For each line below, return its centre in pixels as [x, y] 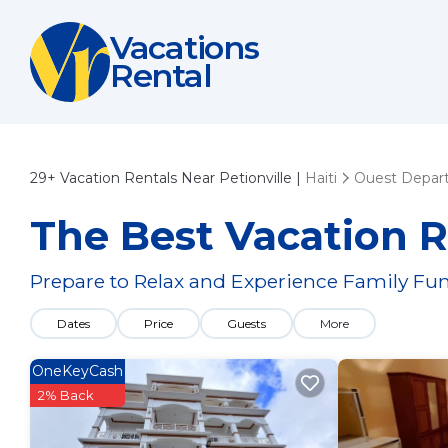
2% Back [66, 395]
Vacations [184, 47]
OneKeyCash [77, 371]
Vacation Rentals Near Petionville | [180, 178]
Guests [246, 323]
